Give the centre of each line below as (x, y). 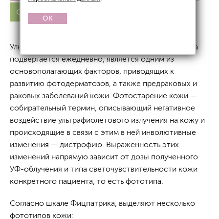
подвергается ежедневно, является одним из (92, 59)
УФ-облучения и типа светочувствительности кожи (104, 169)
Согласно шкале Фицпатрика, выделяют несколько (102, 203)
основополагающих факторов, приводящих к (92, 71)
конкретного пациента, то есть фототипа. (87, 181)
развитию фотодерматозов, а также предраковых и (103, 83)
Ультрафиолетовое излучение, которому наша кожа (104, 47)
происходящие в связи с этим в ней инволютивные (103, 132)
